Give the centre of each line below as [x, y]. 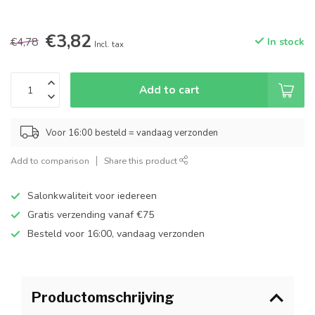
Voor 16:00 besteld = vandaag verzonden [132, 133]
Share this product [142, 161]
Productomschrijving [103, 297]
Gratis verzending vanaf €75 [91, 215]
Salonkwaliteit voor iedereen [92, 196]
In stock [284, 42]
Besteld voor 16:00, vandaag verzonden [116, 234]
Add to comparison [50, 161]
